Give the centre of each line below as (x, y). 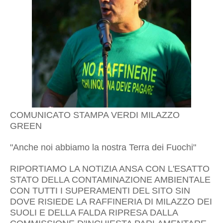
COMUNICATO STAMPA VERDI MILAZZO (95, 115)
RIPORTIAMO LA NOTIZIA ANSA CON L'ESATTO (110, 169)
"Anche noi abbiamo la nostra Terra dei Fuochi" (104, 147)
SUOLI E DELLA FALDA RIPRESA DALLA (94, 213)
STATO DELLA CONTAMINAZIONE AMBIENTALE (110, 180)
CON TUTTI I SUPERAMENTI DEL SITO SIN (100, 191)
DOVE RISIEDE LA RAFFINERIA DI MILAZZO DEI (111, 202)
